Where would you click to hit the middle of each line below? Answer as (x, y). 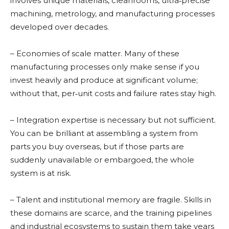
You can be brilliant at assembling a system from (104, 133)
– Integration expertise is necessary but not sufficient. (113, 120)
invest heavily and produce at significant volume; (104, 80)
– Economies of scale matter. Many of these (95, 53)
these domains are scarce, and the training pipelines (111, 213)
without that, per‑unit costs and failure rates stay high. (113, 93)
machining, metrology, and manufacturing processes (112, 13)
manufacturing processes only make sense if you (105, 66)
